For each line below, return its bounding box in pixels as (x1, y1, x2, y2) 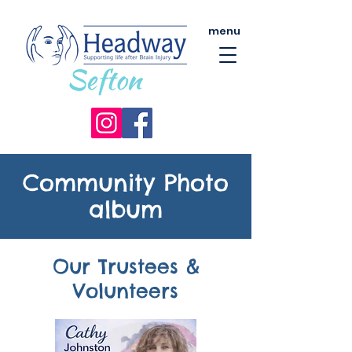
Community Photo (23, 168, 229, 197)
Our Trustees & (52, 254, 200, 279)
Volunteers (73, 278, 178, 303)
